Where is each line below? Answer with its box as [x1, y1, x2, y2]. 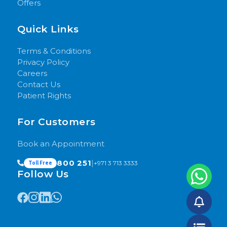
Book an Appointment [17, 138, 105, 148]
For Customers [17, 116, 96, 128]
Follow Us [17, 168, 69, 180]
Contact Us [17, 79, 61, 89]
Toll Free [28, 160, 53, 166]
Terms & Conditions [17, 46, 91, 56]
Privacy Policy [17, 57, 70, 67]
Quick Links [17, 23, 79, 35]
